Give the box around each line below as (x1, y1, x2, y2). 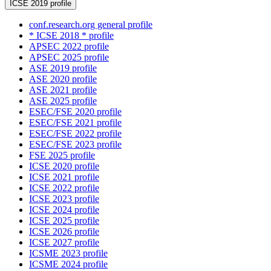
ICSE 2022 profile (29, 183, 99, 194)
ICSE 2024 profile (29, 204, 99, 215)
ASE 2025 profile (29, 96, 97, 106)
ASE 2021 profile (29, 85, 97, 96)
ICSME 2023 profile (29, 248, 108, 259)
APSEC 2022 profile (29, 41, 109, 52)
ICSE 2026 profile (29, 226, 99, 237)
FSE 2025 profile (29, 150, 95, 161)
